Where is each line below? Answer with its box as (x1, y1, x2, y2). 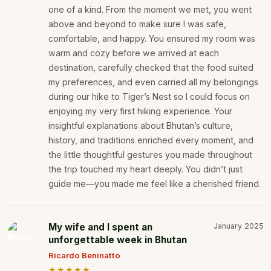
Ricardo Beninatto (48, 250, 120, 261)
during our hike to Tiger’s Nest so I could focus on (48, 91, 250, 102)
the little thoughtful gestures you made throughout (48, 149, 252, 160)
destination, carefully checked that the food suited (48, 62, 253, 73)
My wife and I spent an (48, 221, 152, 233)
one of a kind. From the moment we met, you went (48, 4, 252, 15)
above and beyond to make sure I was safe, (48, 19, 226, 30)
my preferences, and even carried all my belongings (48, 77, 258, 88)
